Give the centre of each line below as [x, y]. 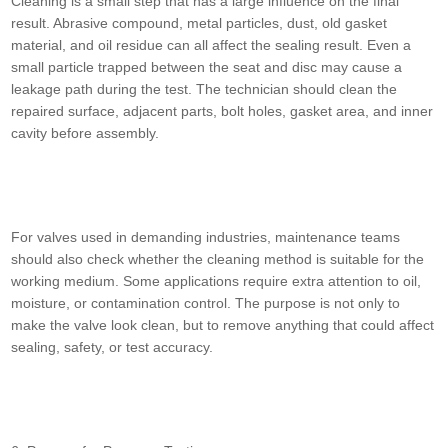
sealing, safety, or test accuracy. [112, 347]
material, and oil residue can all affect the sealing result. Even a [211, 45]
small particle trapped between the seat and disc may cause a [207, 67]
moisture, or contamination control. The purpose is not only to [206, 303]
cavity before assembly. [85, 133]
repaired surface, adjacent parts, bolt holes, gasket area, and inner [222, 111]
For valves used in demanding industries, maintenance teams [206, 237]
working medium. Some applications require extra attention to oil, [216, 281]
